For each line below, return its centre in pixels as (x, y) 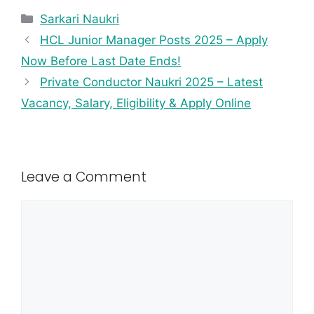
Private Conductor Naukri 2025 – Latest (152, 82)
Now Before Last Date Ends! (101, 61)
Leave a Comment (84, 177)
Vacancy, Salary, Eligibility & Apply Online (136, 103)
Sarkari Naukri (80, 19)
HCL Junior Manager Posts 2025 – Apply (154, 40)
